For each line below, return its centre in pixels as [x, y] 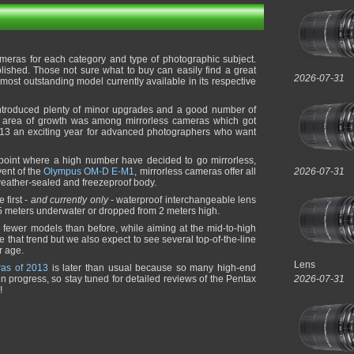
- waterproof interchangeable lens [182, 200]
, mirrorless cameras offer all [196, 171]
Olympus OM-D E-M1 [89, 171]
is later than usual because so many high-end [153, 268]
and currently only [69, 200]
